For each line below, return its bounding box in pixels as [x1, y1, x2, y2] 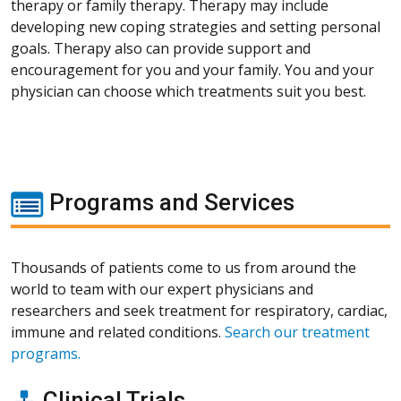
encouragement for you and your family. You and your [11, 59, 374, 80]
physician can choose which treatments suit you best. [11, 81, 366, 101]
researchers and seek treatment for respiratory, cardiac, [11, 300, 388, 320]
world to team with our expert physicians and [11, 278, 313, 299]
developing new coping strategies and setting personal [11, 16, 380, 37]
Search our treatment [225, 321, 370, 342]
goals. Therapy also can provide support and [11, 38, 311, 58]
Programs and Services [44, 188, 294, 216]
